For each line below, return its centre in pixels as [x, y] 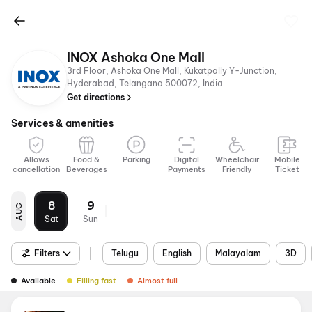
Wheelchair [237, 159]
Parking [136, 159]
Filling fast [96, 281]
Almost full [157, 281]
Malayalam [238, 253]
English [177, 253]
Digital [187, 159]
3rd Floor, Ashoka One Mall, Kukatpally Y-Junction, [172, 71]
